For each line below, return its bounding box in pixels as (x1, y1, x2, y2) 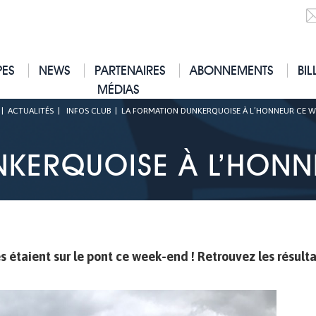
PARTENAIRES (95, 63, 166, 78)
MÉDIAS (97, 82, 140, 97)
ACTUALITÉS (7, 106, 54, 116)
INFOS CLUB (66, 106, 111, 116)
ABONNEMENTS (190, 63, 274, 78)
